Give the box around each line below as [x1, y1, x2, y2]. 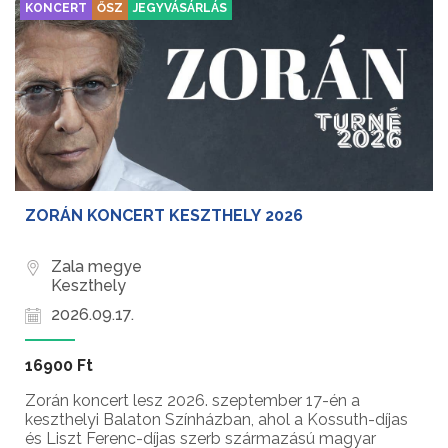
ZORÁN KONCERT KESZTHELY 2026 [25, 206, 303, 226]
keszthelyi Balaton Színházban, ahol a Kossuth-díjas [25, 410, 408, 430]
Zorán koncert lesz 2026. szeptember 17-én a [25, 391, 360, 411]
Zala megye [51, 257, 142, 277]
